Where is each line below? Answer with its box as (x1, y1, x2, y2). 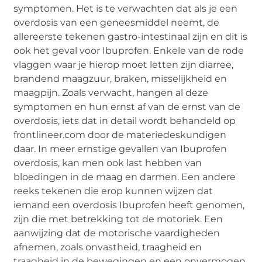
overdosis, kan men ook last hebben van (13, 157, 202, 169)
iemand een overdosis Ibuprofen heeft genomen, (13, 199, 245, 211)
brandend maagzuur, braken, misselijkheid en (13, 73, 227, 85)
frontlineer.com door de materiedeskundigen (13, 129, 227, 141)
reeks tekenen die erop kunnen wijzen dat (13, 185, 213, 197)
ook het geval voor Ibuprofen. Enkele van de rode (13, 45, 244, 57)
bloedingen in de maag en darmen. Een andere (13, 171, 236, 183)
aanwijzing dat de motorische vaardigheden (13, 227, 220, 239)
